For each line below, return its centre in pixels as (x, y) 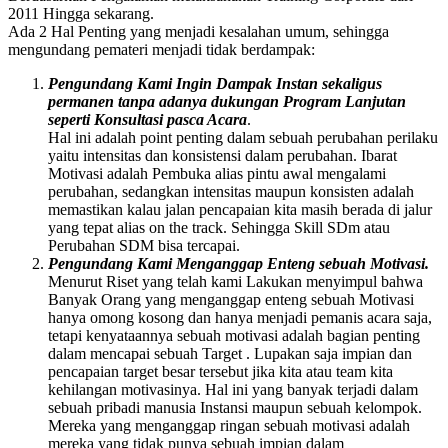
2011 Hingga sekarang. (81, 13)
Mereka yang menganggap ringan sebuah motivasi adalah (229, 425)
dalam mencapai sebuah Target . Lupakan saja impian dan (230, 353)
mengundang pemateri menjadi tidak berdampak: (161, 49)
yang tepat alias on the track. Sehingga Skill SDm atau (219, 227)
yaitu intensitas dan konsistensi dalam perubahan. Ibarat (222, 155)
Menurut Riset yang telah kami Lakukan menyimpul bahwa (235, 281)
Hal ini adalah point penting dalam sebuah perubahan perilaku (243, 137)
